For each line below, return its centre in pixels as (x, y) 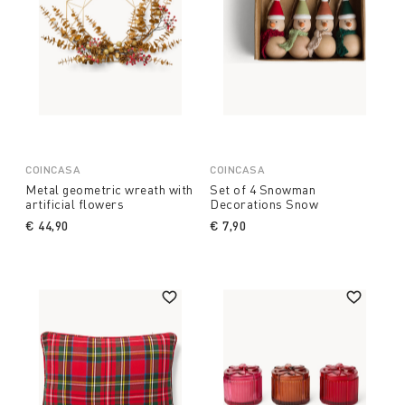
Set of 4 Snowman (263, 190)
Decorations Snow (264, 204)
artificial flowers (75, 204)
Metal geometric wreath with (109, 190)
